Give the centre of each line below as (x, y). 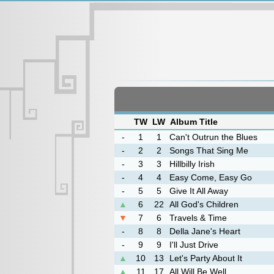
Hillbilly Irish (192, 164)
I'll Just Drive (194, 245)
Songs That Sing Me (209, 150)
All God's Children (204, 204)
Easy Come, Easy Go (211, 177)
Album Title (194, 122)
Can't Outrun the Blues (213, 137)
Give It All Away (199, 191)
